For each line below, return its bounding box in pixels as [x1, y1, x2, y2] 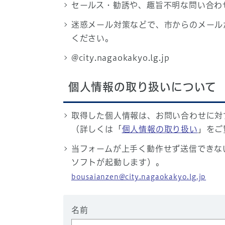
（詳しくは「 [71, 125, 122, 133]
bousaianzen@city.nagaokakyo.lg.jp [71, 173, 206, 180]
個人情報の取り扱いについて [68, 81, 217, 92]
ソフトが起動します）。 [71, 158, 164, 166]
